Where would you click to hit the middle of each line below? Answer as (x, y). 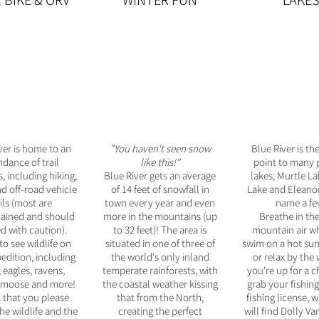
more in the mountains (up (160, 216)
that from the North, (160, 297)
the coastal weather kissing (160, 284)
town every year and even (160, 203)
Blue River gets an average (160, 176)
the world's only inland (160, 257)
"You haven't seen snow (160, 148)
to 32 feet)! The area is (160, 230)
